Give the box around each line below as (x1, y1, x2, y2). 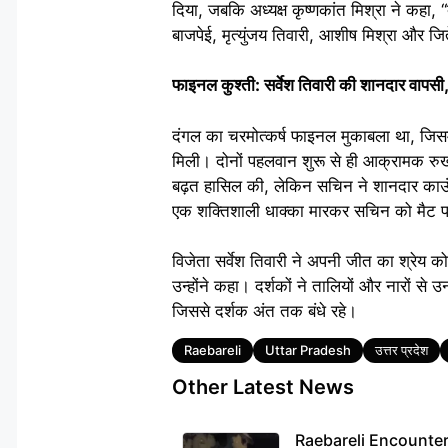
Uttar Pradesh (265, 342, 351, 359)
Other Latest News (172, 375, 354, 400)
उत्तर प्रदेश (375, 342, 428, 359)
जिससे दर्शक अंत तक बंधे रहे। (172, 301, 357, 321)
